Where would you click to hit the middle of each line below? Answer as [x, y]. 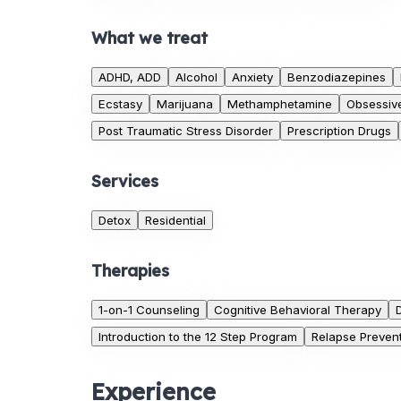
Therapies [130, 271]
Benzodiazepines [337, 77]
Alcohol [196, 77]
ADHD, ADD [130, 77]
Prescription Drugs [339, 131]
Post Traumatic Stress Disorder [186, 131]
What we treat [149, 38]
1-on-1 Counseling [149, 310]
